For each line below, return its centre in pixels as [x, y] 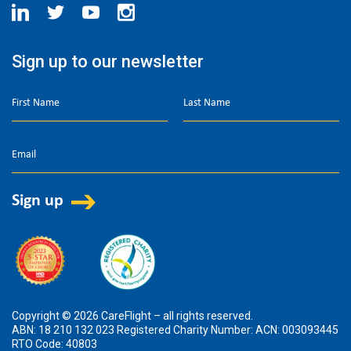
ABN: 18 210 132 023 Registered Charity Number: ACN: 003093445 [175, 329]
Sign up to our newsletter [108, 61]
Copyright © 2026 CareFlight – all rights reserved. [132, 315]
